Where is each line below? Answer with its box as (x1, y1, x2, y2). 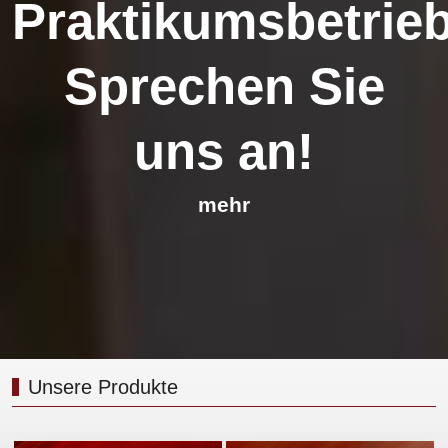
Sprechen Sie (63, 57, 385, 115)
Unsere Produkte (28, 376, 178, 399)
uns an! (134, 122, 314, 180)
